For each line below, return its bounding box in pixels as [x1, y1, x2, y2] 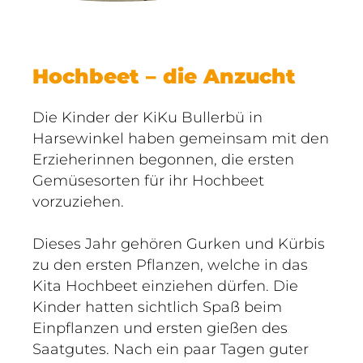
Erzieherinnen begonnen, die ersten [32, 151, 294, 169]
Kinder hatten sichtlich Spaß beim [32, 298, 282, 316]
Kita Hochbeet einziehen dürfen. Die [32, 277, 298, 295]
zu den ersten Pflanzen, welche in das [32, 256, 308, 274]
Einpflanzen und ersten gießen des [32, 319, 288, 337]
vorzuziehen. [32, 193, 124, 211]
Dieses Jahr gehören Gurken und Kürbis [32, 235, 325, 253]
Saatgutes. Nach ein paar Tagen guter [32, 340, 309, 358]
